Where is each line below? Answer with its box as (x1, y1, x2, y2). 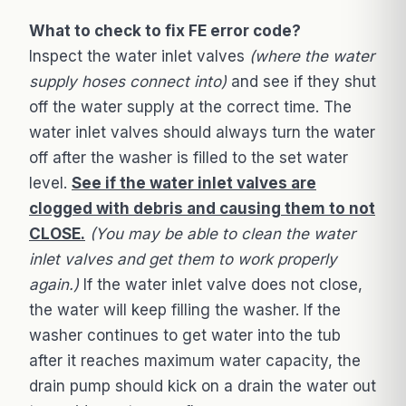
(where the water (249, 47, 374, 66)
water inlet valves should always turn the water (29, 123, 375, 142)
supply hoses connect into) (29, 72, 227, 92)
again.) (29, 275, 79, 295)
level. (29, 174, 72, 193)
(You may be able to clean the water (90, 225, 355, 244)
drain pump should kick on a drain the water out (29, 377, 376, 396)
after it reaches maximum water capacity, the (29, 352, 361, 371)
